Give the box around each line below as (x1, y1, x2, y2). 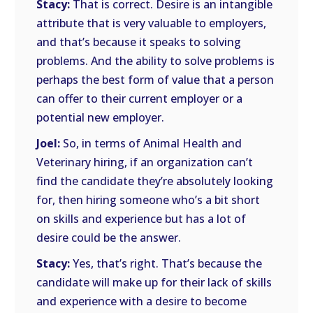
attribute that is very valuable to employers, (36, 15, 267, 31)
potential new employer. (36, 110, 165, 125)
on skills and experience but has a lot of (36, 211, 247, 226)
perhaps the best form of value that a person (36, 72, 275, 87)
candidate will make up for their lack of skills (36, 275, 272, 290)
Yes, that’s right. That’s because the (70, 256, 263, 271)
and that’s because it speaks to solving (36, 34, 242, 50)
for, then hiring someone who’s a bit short (36, 192, 261, 208)
